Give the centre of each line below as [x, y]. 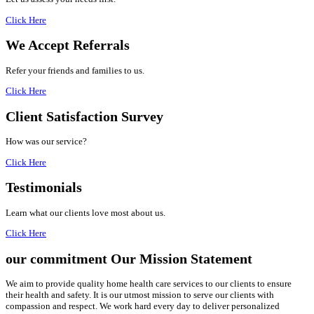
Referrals [101, 45]
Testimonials [44, 187]
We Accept [39, 45]
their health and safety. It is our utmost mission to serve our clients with [140, 295]
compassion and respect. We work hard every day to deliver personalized [143, 306]
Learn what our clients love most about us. [86, 212]
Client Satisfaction [63, 116]
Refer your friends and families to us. [75, 70]
